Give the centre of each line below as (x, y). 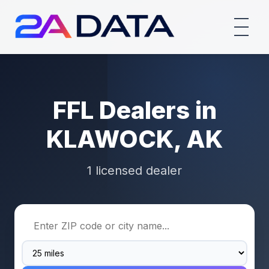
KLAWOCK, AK (134, 139)
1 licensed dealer (134, 171)
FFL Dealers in (134, 110)
